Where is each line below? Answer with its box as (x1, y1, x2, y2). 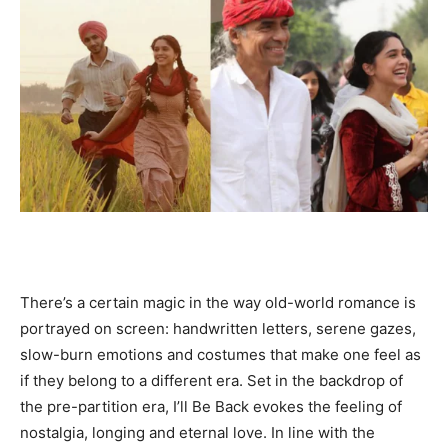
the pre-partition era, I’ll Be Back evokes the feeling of (20, 396, 402, 416)
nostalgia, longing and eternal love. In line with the (20, 422, 375, 442)
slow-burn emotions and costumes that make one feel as (20, 344, 421, 364)
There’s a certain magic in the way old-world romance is (20, 292, 416, 312)
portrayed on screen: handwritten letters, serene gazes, (20, 318, 416, 338)
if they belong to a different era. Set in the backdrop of (20, 370, 403, 390)
